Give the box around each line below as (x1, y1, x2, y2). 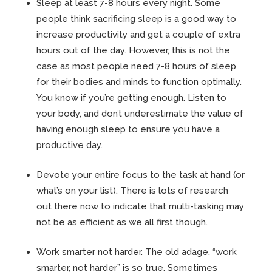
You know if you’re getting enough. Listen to (36, 92, 226, 104)
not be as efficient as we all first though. (36, 217, 208, 228)
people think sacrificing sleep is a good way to (36, 13, 236, 25)
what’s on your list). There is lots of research (36, 185, 228, 197)
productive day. (36, 140, 103, 151)
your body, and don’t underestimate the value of (36, 108, 243, 120)
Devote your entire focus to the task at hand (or (36, 169, 245, 181)
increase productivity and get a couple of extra (36, 29, 240, 41)
